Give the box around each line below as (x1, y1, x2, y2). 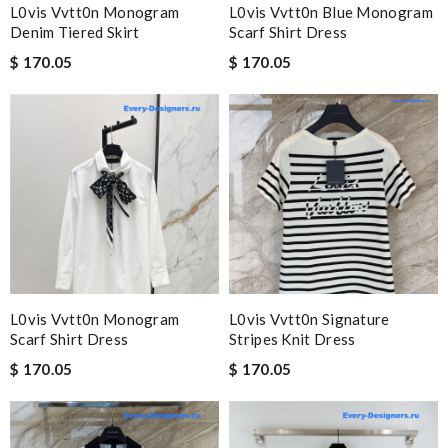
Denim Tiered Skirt (10, 23, 140, 41)
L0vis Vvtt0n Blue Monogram (229, 3, 433, 21)
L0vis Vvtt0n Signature (229, 310, 390, 328)
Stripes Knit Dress (229, 330, 356, 348)
